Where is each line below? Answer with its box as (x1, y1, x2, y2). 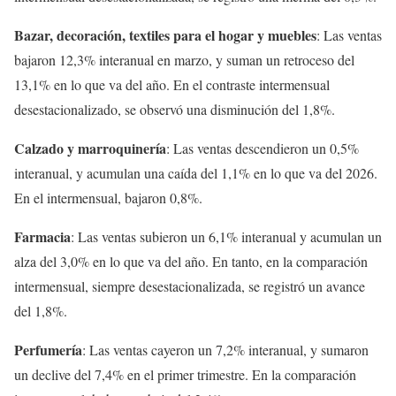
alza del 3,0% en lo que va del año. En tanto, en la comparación (14, 252, 368, 271)
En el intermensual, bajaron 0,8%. (14, 188, 202, 208)
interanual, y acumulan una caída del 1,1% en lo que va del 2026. (14, 164, 377, 183)
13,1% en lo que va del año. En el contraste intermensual (14, 75, 330, 95)
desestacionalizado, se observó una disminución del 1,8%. (14, 100, 335, 119)
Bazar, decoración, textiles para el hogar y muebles (14, 25, 316, 46)
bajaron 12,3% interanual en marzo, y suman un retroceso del (14, 50, 354, 70)
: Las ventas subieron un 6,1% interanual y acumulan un (71, 227, 382, 247)
